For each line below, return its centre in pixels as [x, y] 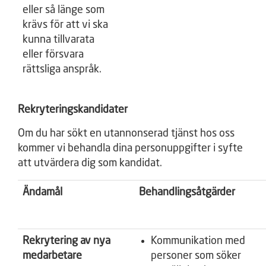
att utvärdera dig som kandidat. [90, 163]
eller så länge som [64, 10]
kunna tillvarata [58, 40]
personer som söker [196, 256]
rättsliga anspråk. [62, 69]
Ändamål [42, 192]
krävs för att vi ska [65, 25]
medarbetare [52, 256]
